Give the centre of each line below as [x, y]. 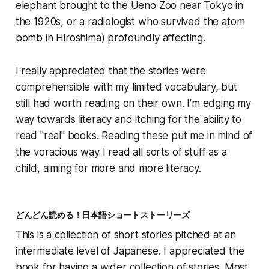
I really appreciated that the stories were [110, 71]
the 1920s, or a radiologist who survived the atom [130, 22]
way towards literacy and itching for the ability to [128, 120]
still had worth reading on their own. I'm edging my [133, 104]
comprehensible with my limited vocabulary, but [126, 87]
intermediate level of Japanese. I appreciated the [130, 251]
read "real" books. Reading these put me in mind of [134, 136]
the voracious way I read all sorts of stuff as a [121, 152]
